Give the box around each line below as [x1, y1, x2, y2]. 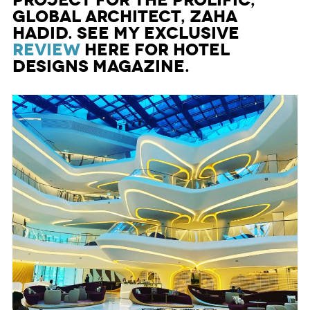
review [12, 39, 80, 61]
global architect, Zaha [12, 6, 237, 28]
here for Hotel [80, 39, 230, 61]
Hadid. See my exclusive [12, 23, 239, 44]
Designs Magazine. [12, 56, 190, 77]
